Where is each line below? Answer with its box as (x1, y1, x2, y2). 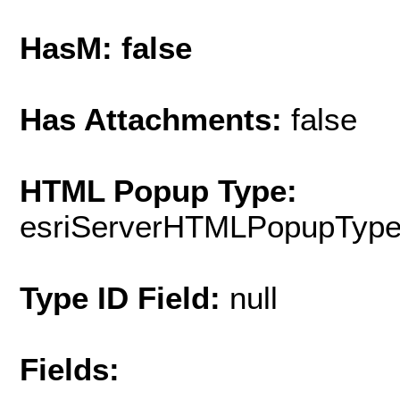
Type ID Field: (20, 279, 229, 315)
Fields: (20, 351, 120, 387)
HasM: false (20, 29, 192, 65)
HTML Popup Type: (20, 172, 297, 208)
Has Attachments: (20, 101, 291, 137)
